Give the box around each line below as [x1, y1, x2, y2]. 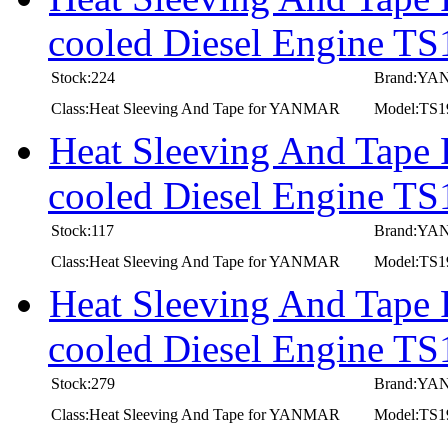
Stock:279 [51, 374, 115, 392]
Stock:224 [51, 68, 115, 86]
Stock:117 [51, 221, 114, 239]
